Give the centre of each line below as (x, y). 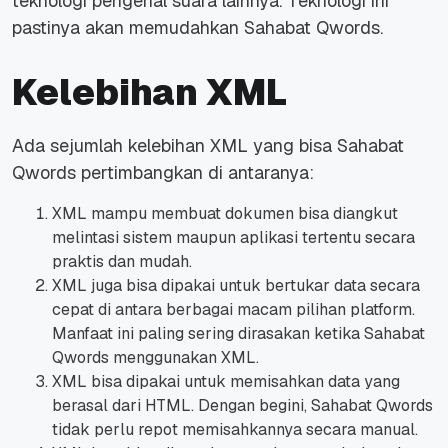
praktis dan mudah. (124, 261)
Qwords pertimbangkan (110, 172)
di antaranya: (263, 172)
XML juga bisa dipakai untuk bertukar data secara (236, 285)
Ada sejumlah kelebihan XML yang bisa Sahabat (208, 145)
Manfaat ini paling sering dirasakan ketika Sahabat (238, 333)
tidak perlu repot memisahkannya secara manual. (237, 429)
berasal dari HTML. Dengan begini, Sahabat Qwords (242, 405)
